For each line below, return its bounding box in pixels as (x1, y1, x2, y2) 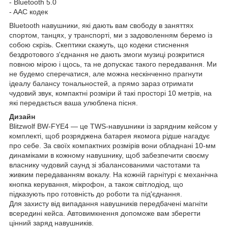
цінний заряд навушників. (9, 218, 94, 227)
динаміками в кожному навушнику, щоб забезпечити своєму (9, 151, 209, 159)
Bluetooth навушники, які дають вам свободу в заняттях (9, 21, 193, 30)
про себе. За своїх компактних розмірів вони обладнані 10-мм (9, 141, 216, 150)
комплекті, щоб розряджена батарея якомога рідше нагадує (9, 131, 210, 140)
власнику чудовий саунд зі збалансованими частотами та (9, 160, 200, 169)
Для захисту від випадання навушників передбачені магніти (9, 199, 208, 208)
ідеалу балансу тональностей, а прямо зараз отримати (9, 79, 193, 88)
